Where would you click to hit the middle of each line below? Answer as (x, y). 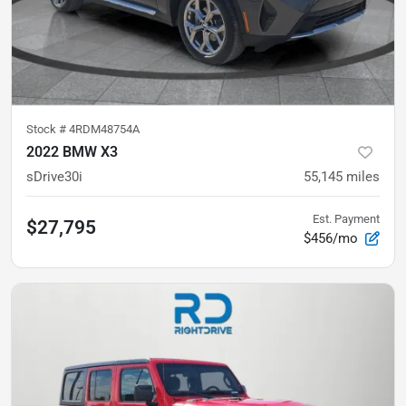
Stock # (48, 129)
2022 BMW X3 (72, 151)
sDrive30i (54, 176)
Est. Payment (346, 218)
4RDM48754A (104, 129)
